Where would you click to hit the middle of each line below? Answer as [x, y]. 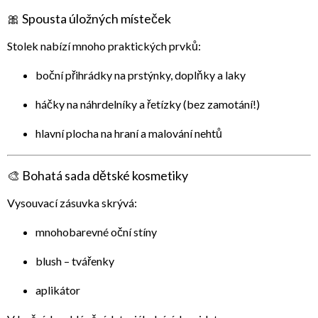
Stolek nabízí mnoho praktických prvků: [104, 46]
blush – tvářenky [75, 261]
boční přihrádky [74, 75]
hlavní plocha [67, 133]
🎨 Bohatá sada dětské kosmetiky [98, 176]
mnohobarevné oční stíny [96, 232]
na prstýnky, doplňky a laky [179, 75]
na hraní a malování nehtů [160, 133]
